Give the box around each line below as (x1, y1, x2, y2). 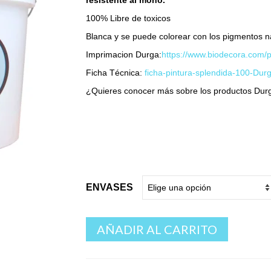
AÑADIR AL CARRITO (96, 222, 217, 237)
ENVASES (85, 182, 133, 193)
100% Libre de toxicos (85, 13, 171, 24)
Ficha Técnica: (85, 68, 145, 78)
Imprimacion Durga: (85, 50, 162, 60)
